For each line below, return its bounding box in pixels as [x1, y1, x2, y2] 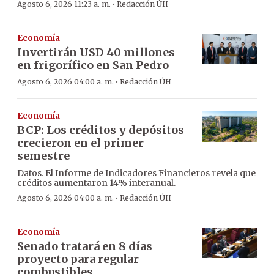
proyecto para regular [17, 251, 139, 266]
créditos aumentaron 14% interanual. [17, 177, 176, 188]
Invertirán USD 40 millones [17, 45, 175, 59]
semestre [17, 148, 70, 163]
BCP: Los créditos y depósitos [17, 122, 184, 137]
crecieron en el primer [17, 135, 144, 150]
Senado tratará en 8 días [17, 239, 152, 253]
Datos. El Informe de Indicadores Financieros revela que [17, 167, 256, 179]
